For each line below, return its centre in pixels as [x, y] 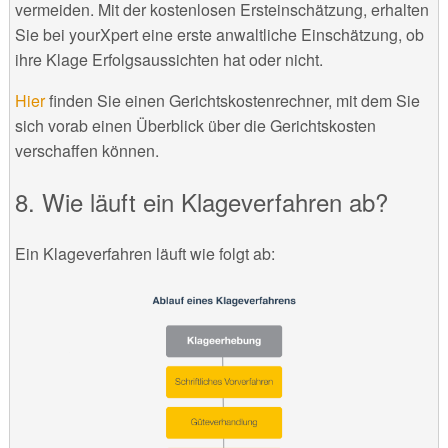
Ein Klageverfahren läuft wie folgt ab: [144, 254]
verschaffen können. [86, 151]
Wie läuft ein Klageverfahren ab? [214, 202]
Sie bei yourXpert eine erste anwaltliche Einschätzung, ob [219, 35]
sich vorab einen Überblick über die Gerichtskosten [195, 126]
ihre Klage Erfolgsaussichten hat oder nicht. [168, 60]
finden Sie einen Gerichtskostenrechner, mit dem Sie [234, 101]
